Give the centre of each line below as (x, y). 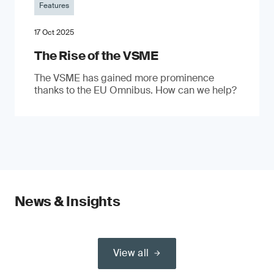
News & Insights (68, 202)
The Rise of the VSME (96, 56)
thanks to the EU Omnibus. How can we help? (135, 90)
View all (131, 253)
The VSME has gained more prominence (124, 78)
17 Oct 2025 (54, 32)
